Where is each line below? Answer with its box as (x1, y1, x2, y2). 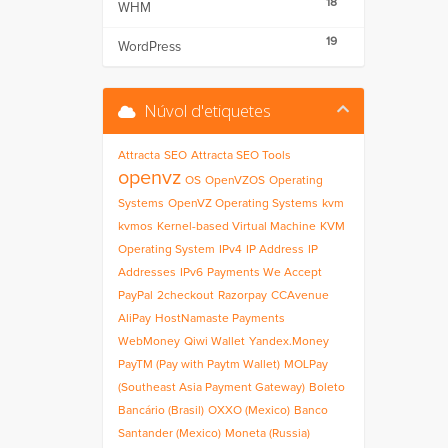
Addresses (118, 267, 176, 279)
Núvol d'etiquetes (136, 99, 271, 122)
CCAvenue (271, 290, 329, 302)
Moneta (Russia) (225, 428, 310, 440)
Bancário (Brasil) (118, 405, 204, 417)
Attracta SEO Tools (191, 150, 291, 162)
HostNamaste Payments (155, 313, 285, 325)
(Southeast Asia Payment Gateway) (118, 382, 305, 394)
